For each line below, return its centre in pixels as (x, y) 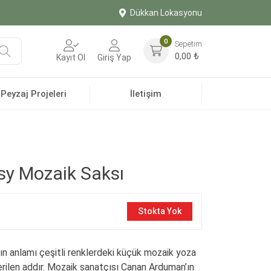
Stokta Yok (159, 211)
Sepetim (188, 44)
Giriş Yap (114, 57)
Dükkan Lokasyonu (166, 12)
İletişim (146, 94)
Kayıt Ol (71, 57)
